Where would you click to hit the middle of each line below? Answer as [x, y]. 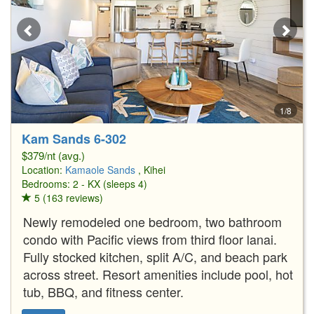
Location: [43, 169]
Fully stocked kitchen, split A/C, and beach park [155, 256]
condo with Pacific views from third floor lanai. [150, 239]
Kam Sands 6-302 [74, 138]
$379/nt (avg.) [53, 155]
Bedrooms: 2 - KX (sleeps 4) [84, 183]
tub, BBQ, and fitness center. [103, 291]
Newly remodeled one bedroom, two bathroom [152, 221]
